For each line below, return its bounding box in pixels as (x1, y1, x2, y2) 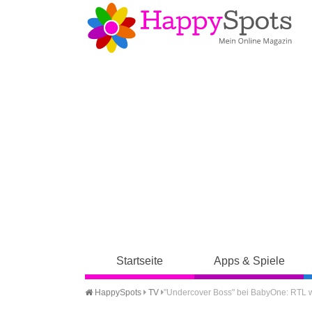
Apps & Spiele (213, 255, 285, 267)
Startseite (116, 255, 164, 267)
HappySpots (93, 288, 141, 297)
